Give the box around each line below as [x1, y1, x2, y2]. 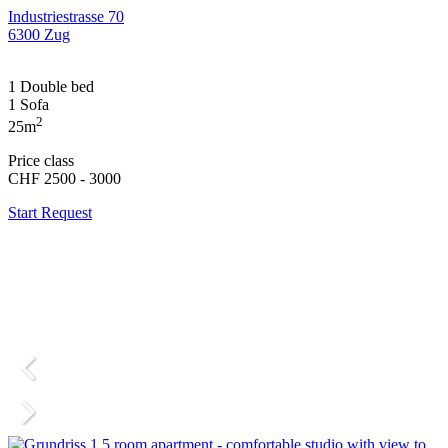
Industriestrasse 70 [8, 7, 124, 25]
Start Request [8, 203, 92, 221]
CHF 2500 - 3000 [8, 169, 121, 187]
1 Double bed [8, 77, 94, 95]
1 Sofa [8, 95, 49, 113]
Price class [8, 151, 74, 169]
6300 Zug [8, 25, 70, 43]
